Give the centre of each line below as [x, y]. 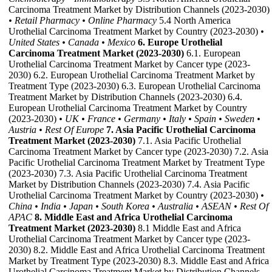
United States [34, 42]
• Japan [78, 206]
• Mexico [118, 42]
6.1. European [212, 53]
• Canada [80, 42]
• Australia [172, 206]
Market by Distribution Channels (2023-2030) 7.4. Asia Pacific [129, 185]
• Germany [139, 119]
